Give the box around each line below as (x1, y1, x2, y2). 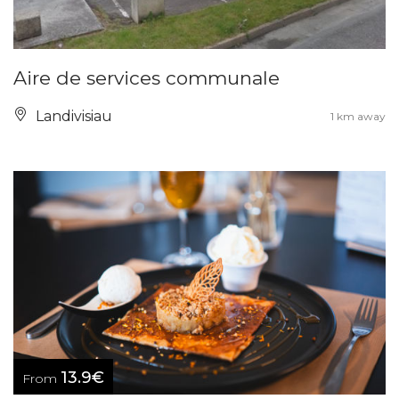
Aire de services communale (13, 66, 280, 89)
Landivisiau (32, 107, 112, 125)
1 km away (330, 109, 386, 123)
